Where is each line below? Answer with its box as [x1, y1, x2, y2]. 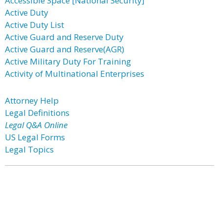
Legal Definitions [5, 107, 69, 118]
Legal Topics [5, 144, 54, 155]
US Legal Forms [5, 131, 65, 143]
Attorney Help [5, 95, 59, 106]
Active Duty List [5, 19, 64, 30]
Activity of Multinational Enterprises [5, 68, 144, 79]
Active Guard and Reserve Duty [5, 31, 124, 43]
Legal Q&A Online [5, 119, 67, 131]
